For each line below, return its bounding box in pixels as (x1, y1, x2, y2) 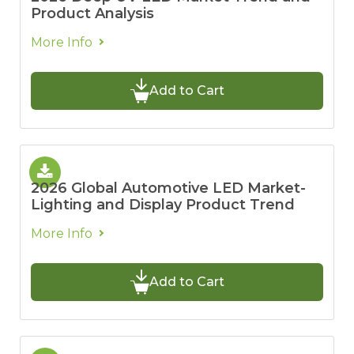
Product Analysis (31, 5, 154, 22)
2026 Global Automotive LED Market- (31, 179, 306, 197)
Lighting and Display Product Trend (31, 196, 295, 213)
